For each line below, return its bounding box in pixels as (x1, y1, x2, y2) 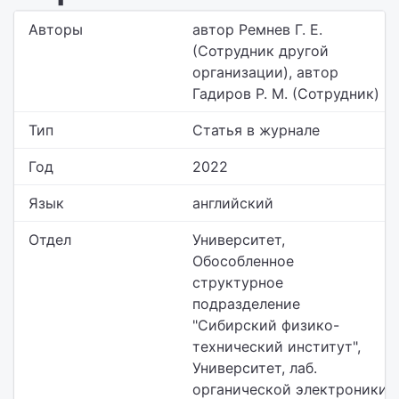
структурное (192, 273, 283, 291)
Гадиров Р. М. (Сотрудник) (192, 85, 379, 102)
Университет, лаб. (192, 359, 317, 377)
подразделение (192, 295, 300, 313)
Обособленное (192, 252, 294, 270)
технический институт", (192, 338, 361, 355)
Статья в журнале (192, 121, 320, 139)
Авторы (28, 20, 83, 38)
